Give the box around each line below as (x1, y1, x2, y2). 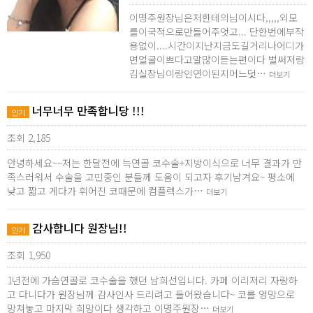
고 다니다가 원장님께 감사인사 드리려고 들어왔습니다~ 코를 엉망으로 (7, 287, 295, 301)
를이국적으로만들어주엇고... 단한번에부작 (129, 24, 304, 38)
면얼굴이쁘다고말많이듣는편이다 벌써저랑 (129, 52, 305, 66)
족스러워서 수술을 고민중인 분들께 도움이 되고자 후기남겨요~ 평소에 (7, 170, 295, 184)
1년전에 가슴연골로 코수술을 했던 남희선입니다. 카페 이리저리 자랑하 (7, 273, 298, 287)
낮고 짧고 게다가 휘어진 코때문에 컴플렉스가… (7, 184, 206, 198)
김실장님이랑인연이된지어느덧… (129, 66, 269, 80)
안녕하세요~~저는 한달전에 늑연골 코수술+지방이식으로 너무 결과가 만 (7, 156, 302, 170)
